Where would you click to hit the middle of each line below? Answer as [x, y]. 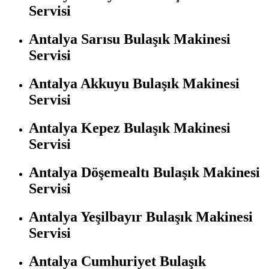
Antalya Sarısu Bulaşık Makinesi [130, 39]
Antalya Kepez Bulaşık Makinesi [130, 128]
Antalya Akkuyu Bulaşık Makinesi [134, 83]
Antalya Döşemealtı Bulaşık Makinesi [144, 172]
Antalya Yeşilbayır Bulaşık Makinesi [141, 216]
